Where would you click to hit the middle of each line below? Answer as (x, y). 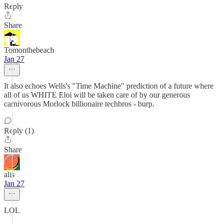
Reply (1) (19, 131)
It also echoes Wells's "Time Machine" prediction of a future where (109, 86)
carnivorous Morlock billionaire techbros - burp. (79, 104)
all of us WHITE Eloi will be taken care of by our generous (97, 95)
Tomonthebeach (29, 50)
